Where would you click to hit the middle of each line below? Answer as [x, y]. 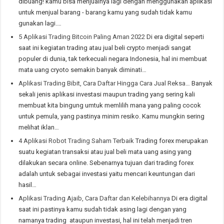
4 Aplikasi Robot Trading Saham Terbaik [76, 140]
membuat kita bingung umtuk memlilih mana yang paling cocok [110, 105]
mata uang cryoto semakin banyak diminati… [83, 69]
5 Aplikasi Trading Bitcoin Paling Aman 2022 [82, 36]
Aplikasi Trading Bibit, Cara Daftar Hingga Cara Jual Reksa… [104, 83]
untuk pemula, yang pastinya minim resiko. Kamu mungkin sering [112, 116]
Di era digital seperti [175, 36]
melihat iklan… [39, 127]
